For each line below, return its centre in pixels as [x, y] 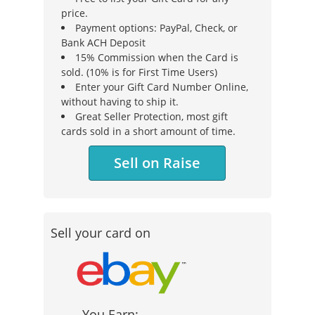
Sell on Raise [157, 162]
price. [75, 13]
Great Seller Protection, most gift [152, 116]
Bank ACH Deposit [104, 42]
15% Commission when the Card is [157, 57]
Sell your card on [101, 232]
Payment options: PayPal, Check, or [157, 27]
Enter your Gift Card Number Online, [162, 86]
